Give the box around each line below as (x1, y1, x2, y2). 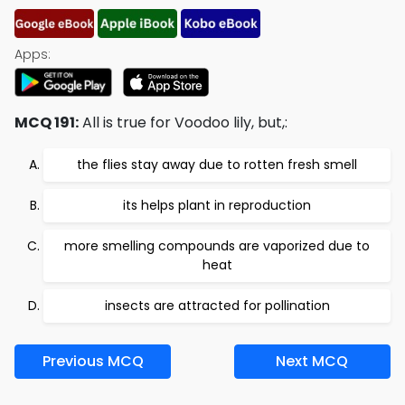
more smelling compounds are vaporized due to (64, 237, 370, 255)
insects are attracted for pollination (104, 297, 330, 315)
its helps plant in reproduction (123, 196, 311, 214)
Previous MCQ (42, 351, 144, 372)
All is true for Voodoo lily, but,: (79, 112, 287, 133)
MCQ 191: (14, 112, 79, 133)
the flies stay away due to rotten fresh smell (77, 155, 357, 174)
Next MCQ (276, 351, 349, 372)
